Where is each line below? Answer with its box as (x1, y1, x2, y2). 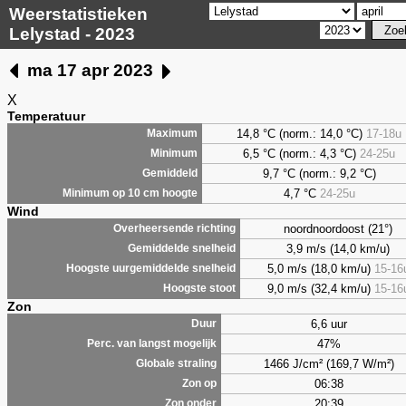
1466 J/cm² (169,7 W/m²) (263, 356, 394, 371)
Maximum (147, 127, 198, 139)
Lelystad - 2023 (9, 24, 135, 43)
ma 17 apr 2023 (23, 60, 158, 80)
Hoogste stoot (163, 282, 236, 294)
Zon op (182, 377, 217, 389)
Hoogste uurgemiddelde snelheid (66, 262, 236, 274)
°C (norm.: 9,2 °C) (278, 166, 376, 180)
